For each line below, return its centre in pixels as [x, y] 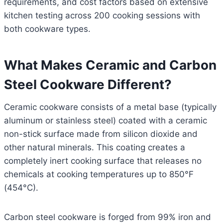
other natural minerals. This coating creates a [95, 148]
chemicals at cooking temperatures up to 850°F [99, 174]
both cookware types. [47, 29]
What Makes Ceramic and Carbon [110, 65]
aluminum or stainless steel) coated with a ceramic [106, 121]
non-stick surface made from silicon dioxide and [101, 134]
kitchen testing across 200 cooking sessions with [102, 16]
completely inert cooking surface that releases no [103, 161]
